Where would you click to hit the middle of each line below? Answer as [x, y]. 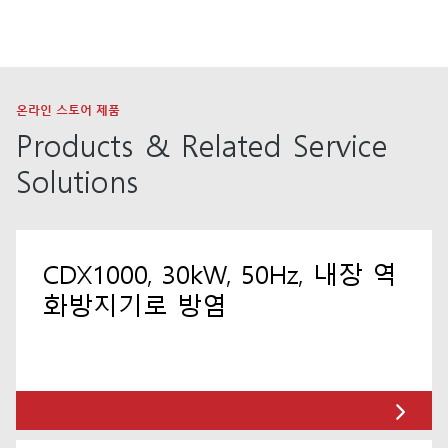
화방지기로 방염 [135, 303]
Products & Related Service [202, 143]
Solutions [77, 179]
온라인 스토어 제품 [68, 110]
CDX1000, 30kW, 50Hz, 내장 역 [220, 272]
